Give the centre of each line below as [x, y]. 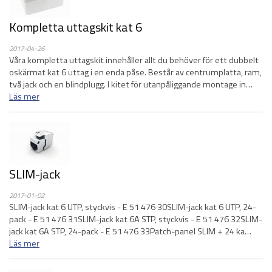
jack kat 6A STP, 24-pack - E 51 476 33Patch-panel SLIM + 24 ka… [130, 231]
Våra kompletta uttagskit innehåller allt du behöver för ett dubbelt [134, 60]
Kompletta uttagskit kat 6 [76, 27]
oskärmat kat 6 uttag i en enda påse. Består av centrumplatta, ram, [135, 72]
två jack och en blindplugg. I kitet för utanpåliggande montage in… [131, 84]
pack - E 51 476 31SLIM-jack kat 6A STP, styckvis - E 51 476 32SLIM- [136, 219]
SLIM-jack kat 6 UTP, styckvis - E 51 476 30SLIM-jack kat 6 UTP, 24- [133, 207]
